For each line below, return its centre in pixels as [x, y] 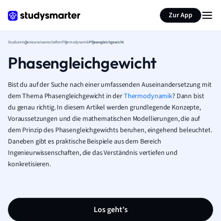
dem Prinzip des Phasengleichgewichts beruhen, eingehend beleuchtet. [110, 130]
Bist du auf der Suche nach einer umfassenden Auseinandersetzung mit [110, 85]
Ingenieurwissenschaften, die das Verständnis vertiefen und [93, 153]
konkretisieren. [29, 164]
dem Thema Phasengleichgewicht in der [66, 96]
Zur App [181, 15]
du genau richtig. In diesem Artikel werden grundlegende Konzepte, [104, 108]
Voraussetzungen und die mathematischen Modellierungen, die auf [104, 119]
